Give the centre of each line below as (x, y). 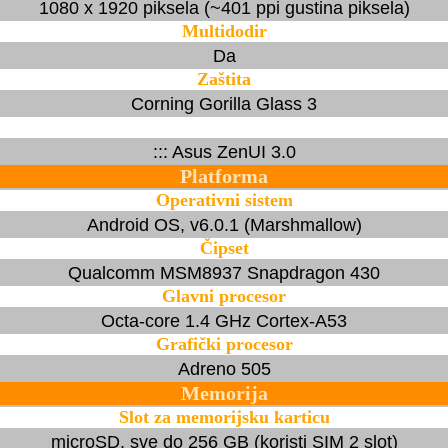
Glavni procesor (224, 295)
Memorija (224, 392)
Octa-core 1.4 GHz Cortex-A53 (224, 320)
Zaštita (224, 78)
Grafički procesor (224, 343)
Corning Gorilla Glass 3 (224, 103)
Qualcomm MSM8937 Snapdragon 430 (224, 272)
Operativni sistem (224, 199)
